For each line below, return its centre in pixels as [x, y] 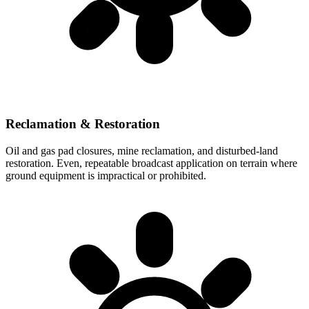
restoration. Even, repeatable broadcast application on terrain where [151, 163]
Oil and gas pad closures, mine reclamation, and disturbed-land [142, 151]
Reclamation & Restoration [83, 124]
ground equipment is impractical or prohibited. [106, 176]
